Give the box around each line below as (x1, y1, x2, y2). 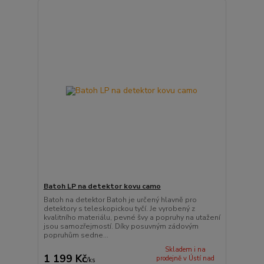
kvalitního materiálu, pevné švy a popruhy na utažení (43, 213, 220, 223)
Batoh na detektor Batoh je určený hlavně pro (43, 195, 197, 205)
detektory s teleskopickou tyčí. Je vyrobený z (43, 204, 195, 214)
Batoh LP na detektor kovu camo (43, 181, 161, 192)
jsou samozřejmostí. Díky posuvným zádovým (43, 222, 199, 232)
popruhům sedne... (43, 230, 108, 240)
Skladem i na (164, 245, 206, 255)
